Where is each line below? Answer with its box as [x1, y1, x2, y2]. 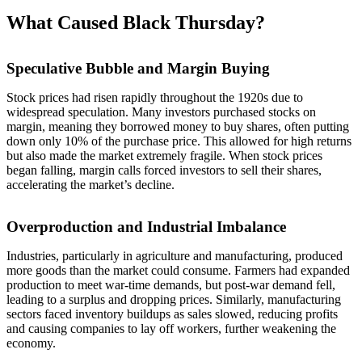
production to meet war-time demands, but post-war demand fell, [6, 277, 335, 292]
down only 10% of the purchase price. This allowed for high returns [6, 133, 351, 148]
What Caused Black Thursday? [6, 11, 265, 33]
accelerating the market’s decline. [6, 177, 175, 192]
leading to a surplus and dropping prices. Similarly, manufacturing [6, 292, 341, 306]
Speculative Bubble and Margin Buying [6, 59, 270, 77]
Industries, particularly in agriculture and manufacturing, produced [6, 248, 343, 263]
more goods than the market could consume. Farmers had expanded [6, 263, 350, 277]
